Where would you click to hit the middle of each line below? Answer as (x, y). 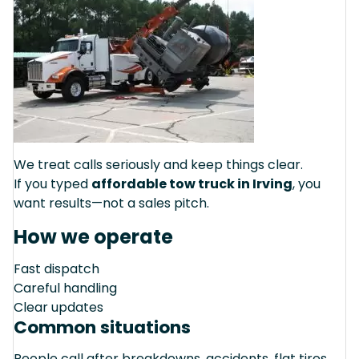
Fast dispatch (56, 268)
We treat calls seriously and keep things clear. (158, 164)
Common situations (102, 327)
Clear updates (58, 307)
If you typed (52, 184)
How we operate (93, 236)
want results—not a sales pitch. (111, 203)
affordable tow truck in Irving (192, 184)
